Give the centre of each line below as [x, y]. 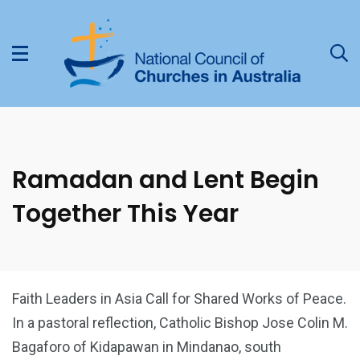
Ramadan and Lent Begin [166, 180]
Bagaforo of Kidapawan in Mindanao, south [147, 347]
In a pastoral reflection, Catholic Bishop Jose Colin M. [180, 323]
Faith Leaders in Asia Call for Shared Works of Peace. [179, 299]
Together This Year [125, 214]
